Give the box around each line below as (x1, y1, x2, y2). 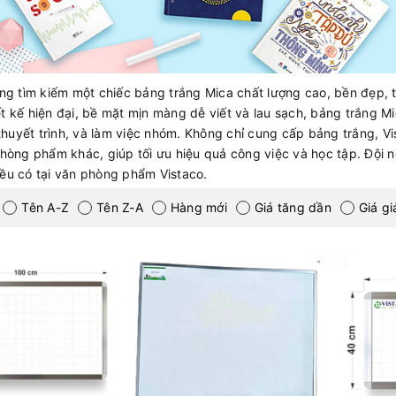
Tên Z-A (96, 200, 143, 216)
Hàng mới (170, 200, 227, 216)
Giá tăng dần (254, 200, 331, 216)
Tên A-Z (21, 200, 70, 216)
